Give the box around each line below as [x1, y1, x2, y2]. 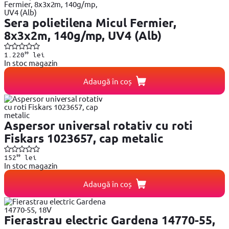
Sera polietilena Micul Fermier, [4, 15, 176, 31]
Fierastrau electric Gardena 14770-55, [4, 213, 215, 228]
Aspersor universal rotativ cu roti [4, 118, 193, 133]
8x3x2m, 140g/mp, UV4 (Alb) [4, 28, 162, 43]
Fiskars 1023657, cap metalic [4, 131, 164, 146]
